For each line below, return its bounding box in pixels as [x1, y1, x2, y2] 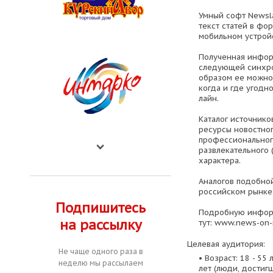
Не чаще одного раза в [58, 247, 143, 256]
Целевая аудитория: [186, 238, 265, 249]
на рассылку [59, 216, 142, 233]
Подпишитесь [55, 199, 146, 216]
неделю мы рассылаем [58, 258, 143, 268]
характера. [198, 155, 241, 166]
